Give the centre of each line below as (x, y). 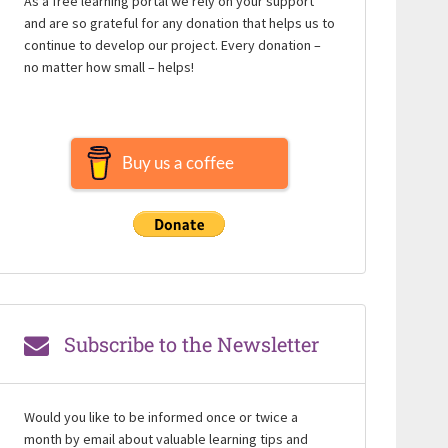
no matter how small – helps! (108, 66)
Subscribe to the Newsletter (191, 343)
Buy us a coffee (177, 163)
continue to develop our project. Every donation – (172, 44)
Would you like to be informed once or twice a (160, 416)
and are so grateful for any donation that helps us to (179, 22)
